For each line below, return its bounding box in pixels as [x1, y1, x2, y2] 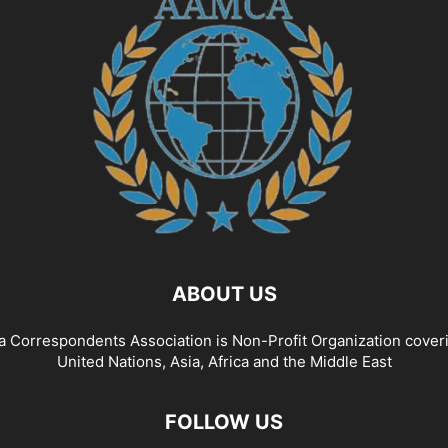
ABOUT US [171, 282, 277, 306]
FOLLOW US [165, 410, 283, 434]
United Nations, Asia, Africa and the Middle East [56, 352, 392, 371]
